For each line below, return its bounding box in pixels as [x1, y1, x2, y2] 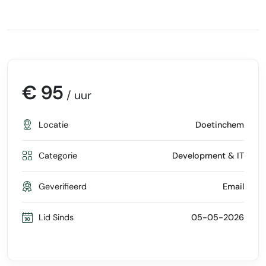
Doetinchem [195, 119, 244, 130]
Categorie [39, 150, 78, 161]
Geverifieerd [39, 181, 87, 192]
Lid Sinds [39, 212, 74, 223]
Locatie [39, 119, 69, 130]
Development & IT [172, 150, 244, 161]
